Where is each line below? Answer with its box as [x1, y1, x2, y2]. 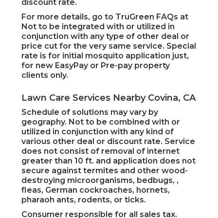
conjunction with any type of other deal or [21, 32, 189, 41]
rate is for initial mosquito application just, [21, 51, 189, 61]
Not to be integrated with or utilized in [21, 22, 175, 32]
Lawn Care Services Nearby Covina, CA [21, 92, 196, 104]
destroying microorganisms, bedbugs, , [21, 176, 179, 185]
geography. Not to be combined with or [21, 117, 180, 127]
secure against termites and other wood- [21, 166, 188, 176]
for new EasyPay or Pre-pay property [21, 61, 170, 71]
